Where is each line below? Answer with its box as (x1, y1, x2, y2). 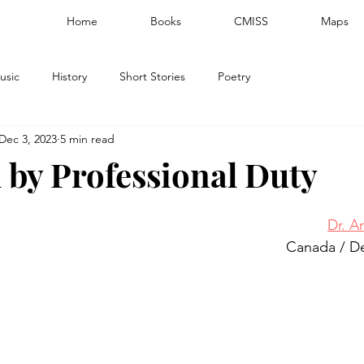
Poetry (218, 68, 250, 84)
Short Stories (119, 68, 185, 84)
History (52, 68, 87, 84)
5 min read (60, 131, 115, 146)
